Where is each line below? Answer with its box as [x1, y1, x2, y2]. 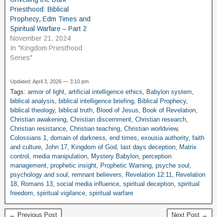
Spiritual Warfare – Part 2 [10, 25, 87, 33]
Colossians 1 [10, 134, 46, 142]
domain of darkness [50, 134, 106, 142]
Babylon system [146, 88, 192, 96]
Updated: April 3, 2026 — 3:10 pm [10, 78, 89, 85]
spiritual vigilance [37, 189, 85, 197]
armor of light [28, 88, 64, 96]
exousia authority [141, 134, 188, 142]
